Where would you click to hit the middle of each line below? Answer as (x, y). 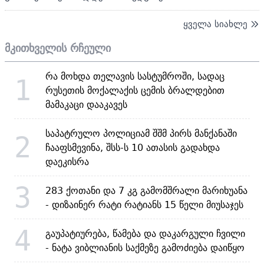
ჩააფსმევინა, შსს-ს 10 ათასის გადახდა (133, 147)
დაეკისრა (67, 161)
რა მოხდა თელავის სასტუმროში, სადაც (135, 76)
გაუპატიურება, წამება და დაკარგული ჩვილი (145, 233)
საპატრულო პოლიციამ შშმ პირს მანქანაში (141, 133)
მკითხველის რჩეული (58, 48)
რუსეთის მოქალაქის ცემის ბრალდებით (135, 90)
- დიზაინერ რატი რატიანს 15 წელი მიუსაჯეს (144, 204)
